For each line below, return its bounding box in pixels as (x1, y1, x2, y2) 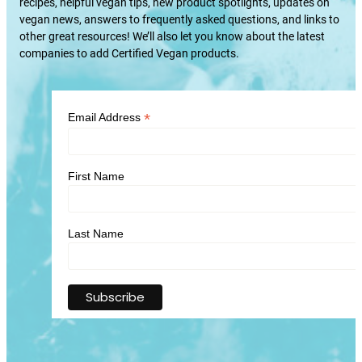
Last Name (68, 226, 124, 240)
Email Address (68, 110, 144, 124)
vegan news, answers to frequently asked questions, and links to (19, 13, 339, 27)
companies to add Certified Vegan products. (19, 47, 239, 61)
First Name (68, 169, 124, 183)
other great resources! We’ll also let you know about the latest (19, 30, 325, 44)
